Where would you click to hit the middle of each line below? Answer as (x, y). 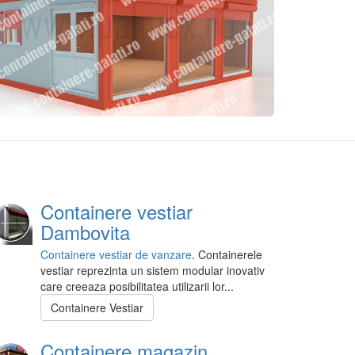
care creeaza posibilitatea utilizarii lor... (137, 286)
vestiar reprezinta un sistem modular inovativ (153, 271)
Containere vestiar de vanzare (116, 255)
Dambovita (85, 232)
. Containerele (227, 255)
